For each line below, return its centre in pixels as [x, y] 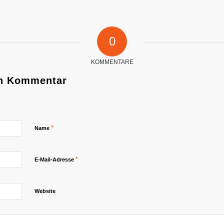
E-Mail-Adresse [55, 159]
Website [45, 191]
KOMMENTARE [112, 62]
